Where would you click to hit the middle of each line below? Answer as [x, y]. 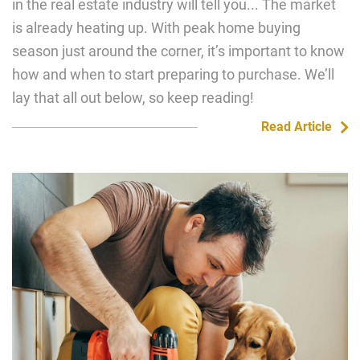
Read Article [296, 127]
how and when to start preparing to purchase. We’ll [173, 74]
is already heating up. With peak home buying [156, 28]
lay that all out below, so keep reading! [133, 98]
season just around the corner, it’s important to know [178, 51]
